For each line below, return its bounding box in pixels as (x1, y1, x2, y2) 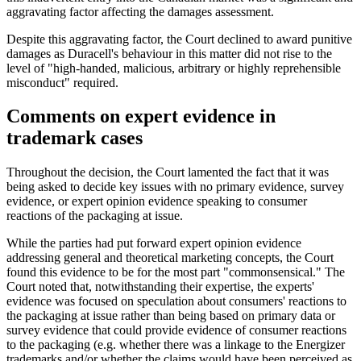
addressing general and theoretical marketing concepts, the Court (6, 251, 334, 265)
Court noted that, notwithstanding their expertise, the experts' (6, 280, 314, 294)
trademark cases (6, 127, 143, 149)
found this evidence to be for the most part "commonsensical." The (6, 265, 345, 280)
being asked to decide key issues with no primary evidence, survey (6, 180, 344, 194)
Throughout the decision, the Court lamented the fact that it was (6, 165, 329, 180)
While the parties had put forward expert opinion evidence (6, 236, 301, 251)
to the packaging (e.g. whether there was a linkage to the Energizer (6, 338, 345, 352)
